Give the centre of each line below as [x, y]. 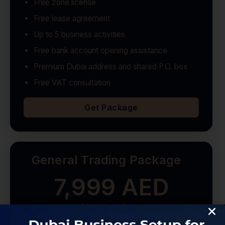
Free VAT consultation [72, 83]
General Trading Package [106, 160]
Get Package [111, 108]
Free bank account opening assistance [100, 51]
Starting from [111, 207]
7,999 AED [111, 187]
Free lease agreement [72, 19]
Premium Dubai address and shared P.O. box [110, 67]
